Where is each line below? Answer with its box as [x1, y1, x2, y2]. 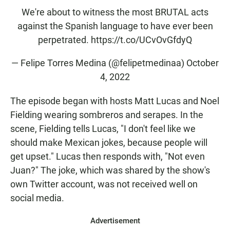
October [186, 57, 219, 69]
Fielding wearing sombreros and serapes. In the [10, 109, 203, 121]
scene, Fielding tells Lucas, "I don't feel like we [10, 123, 196, 135]
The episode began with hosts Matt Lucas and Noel [10, 95, 219, 107]
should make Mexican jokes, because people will [10, 137, 207, 148]
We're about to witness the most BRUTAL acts [22, 7, 208, 18]
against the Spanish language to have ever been [17, 21, 213, 32]
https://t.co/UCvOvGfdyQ [91, 34, 192, 46]
